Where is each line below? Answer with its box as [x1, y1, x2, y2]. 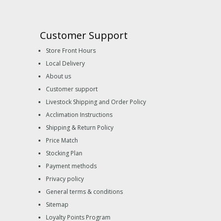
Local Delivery [46, 59, 85, 68]
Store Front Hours [46, 46, 96, 55]
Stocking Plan [46, 148, 82, 157]
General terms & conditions [46, 187, 123, 196]
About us [46, 72, 71, 80]
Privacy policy [46, 174, 84, 183]
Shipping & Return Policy [46, 123, 113, 132]
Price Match [46, 136, 78, 145]
